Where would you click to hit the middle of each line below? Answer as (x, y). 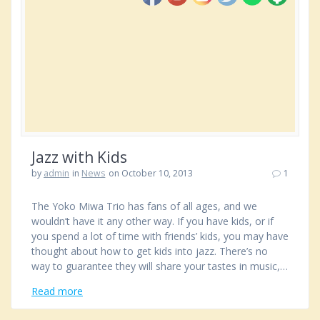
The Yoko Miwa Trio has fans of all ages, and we (144, 206)
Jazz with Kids (79, 157)
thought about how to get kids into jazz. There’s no (150, 251)
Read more (57, 291)
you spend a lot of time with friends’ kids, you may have (160, 236)
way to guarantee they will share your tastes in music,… (160, 266)
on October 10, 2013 (150, 173)
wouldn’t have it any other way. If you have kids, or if (152, 221)
